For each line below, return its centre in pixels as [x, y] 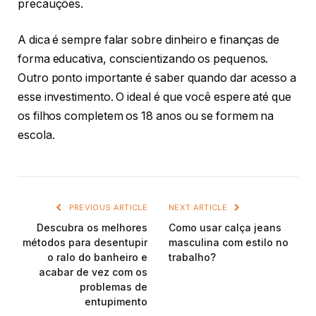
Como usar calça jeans [225, 228]
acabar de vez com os [93, 272]
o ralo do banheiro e [97, 257]
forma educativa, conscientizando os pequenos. [143, 59]
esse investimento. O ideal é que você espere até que [154, 97]
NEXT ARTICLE [199, 208]
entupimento [116, 302]
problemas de [114, 287]
